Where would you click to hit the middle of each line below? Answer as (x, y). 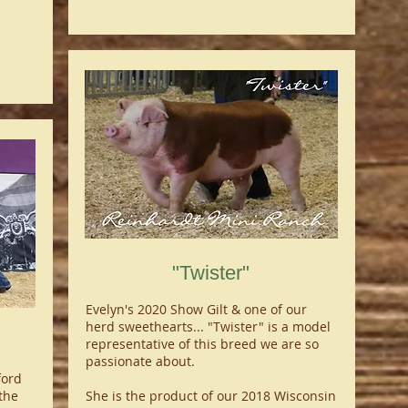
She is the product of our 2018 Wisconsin (210, 396)
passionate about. (142, 361)
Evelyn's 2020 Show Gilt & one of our (196, 309)
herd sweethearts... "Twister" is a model (208, 326)
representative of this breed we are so (202, 344)
